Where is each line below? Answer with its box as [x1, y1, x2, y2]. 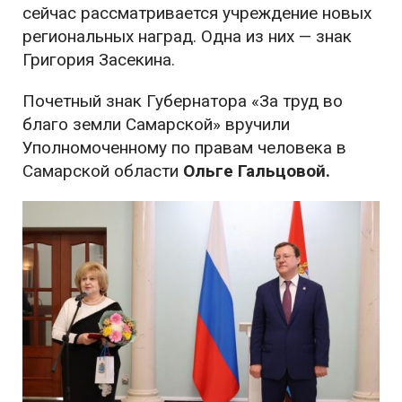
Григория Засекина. [22, 49, 175, 71]
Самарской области [22, 161, 183, 182]
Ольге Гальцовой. [183, 161, 330, 182]
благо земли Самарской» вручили [22, 114, 290, 135]
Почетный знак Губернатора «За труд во [22, 91, 343, 112]
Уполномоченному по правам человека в [22, 137, 346, 159]
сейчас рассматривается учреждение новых [22, 3, 371, 24]
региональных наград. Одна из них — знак [22, 26, 352, 48]
